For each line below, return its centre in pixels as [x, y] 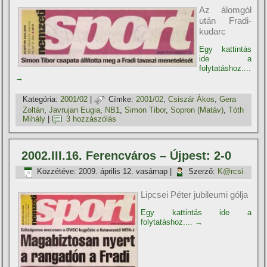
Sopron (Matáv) [197, 110]
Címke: [121, 100]
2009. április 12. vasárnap [123, 172]
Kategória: [41, 100]
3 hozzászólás [91, 119]
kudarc [213, 31]
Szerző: [202, 172]
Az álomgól [225, 10]
